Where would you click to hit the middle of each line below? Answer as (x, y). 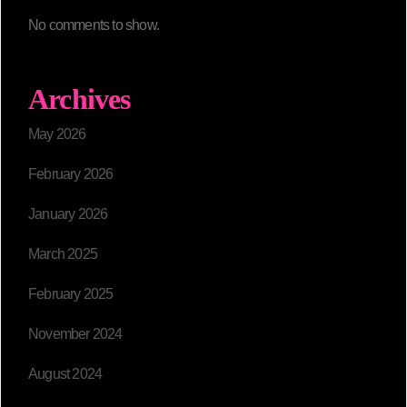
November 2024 (75, 334)
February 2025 (71, 294)
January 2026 (68, 214)
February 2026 (71, 174)
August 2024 (65, 374)
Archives (79, 99)
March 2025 (63, 254)
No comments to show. (94, 25)
